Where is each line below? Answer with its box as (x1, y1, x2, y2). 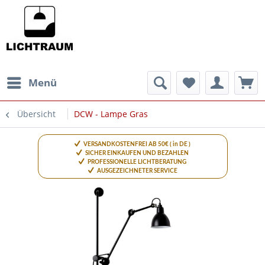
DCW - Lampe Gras (74, 108, 148, 119)
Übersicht (17, 108, 56, 119)
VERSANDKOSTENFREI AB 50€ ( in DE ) (83, 141, 190, 147)
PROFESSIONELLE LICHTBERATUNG (88, 159, 186, 165)
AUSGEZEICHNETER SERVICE (96, 168, 177, 174)
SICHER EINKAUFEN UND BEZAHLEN (85, 150, 189, 156)
